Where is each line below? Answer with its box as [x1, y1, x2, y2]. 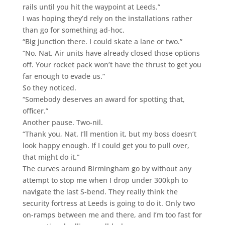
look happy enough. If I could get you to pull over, [22, 140, 189, 150]
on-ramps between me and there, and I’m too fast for [22, 209, 202, 219]
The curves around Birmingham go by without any [22, 163, 191, 173]
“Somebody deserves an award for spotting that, [22, 94, 185, 104]
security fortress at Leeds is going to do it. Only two [22, 198, 195, 208]
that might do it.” [22, 152, 79, 162]
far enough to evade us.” [22, 71, 105, 81]
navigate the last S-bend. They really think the [22, 186, 178, 196]
